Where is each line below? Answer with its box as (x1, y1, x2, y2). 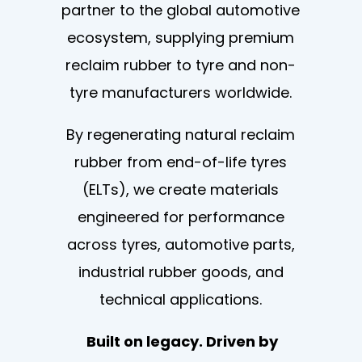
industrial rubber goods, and (78, 262, 284, 282)
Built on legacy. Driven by (83, 331, 279, 351)
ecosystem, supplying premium (67, 27, 295, 48)
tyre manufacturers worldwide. (69, 82, 293, 103)
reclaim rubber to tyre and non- (65, 55, 297, 75)
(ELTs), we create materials (82, 179, 280, 200)
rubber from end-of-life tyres (74, 152, 288, 172)
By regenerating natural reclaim (66, 124, 296, 145)
